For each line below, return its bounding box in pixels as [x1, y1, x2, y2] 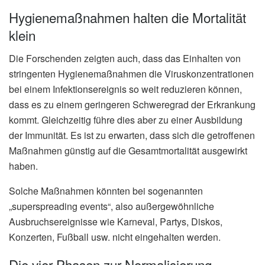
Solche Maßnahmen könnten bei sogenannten [9, 183, 203, 198]
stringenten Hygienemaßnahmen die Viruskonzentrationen [9, 66, 254, 80]
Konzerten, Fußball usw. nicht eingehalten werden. [9, 230, 221, 244]
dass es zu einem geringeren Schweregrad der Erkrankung [9, 97, 256, 111]
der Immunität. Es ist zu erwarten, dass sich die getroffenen [9, 128, 255, 142]
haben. [9, 159, 38, 173]
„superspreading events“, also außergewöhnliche [9, 199, 214, 213]
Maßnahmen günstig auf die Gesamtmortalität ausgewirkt [9, 143, 247, 157]
